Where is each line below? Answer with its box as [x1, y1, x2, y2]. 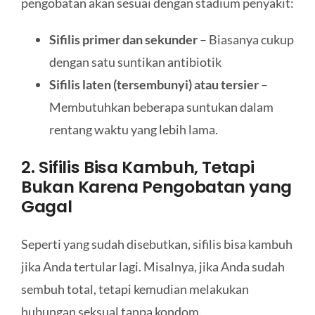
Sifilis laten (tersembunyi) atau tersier [49, 77, 259, 93]
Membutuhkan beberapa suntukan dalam [49, 99, 274, 115]
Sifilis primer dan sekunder [49, 32, 198, 48]
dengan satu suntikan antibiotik [49, 54, 221, 70]
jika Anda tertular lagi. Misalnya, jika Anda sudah [20, 259, 285, 275]
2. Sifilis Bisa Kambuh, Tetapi [20, 155, 255, 179]
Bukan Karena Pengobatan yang [20, 174, 292, 198]
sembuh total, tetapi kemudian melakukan [20, 281, 249, 297]
